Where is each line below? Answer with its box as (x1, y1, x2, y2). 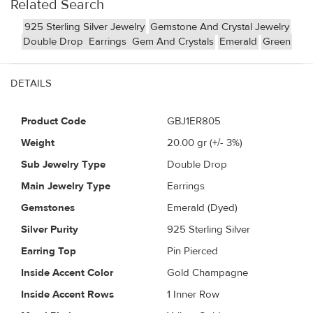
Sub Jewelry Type (21, 157, 105, 171)
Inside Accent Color (21, 265, 113, 279)
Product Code (21, 114, 86, 128)
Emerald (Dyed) (167, 201, 238, 214)
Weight (21, 136, 54, 150)
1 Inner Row (167, 287, 219, 301)
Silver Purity (21, 222, 78, 236)
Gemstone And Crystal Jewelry (150, 20, 289, 34)
